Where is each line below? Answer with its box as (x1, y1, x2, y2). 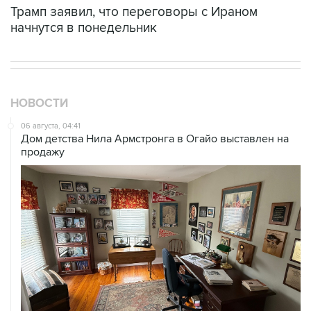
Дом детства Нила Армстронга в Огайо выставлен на (21, 132, 289, 146)
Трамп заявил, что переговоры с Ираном (10, 4, 258, 21)
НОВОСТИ (10, 96, 68, 111)
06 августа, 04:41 (21, 121, 81, 131)
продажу (21, 145, 65, 160)
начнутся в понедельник (10, 20, 157, 37)
